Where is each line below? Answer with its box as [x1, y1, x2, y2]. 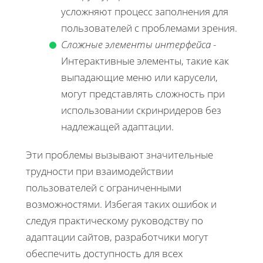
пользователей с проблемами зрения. [61, 21, 237, 35]
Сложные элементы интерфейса [61, 38, 211, 52]
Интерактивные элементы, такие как [61, 54, 229, 68]
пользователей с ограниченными [26, 181, 181, 195]
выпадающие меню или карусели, [61, 70, 218, 85]
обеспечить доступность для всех [26, 247, 183, 261]
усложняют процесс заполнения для [61, 5, 228, 19]
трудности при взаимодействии [26, 164, 173, 178]
